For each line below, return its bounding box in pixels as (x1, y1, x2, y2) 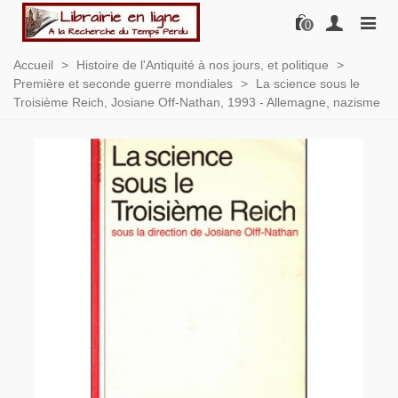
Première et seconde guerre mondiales (13, 76, 233, 91)
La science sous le (256, 76, 360, 91)
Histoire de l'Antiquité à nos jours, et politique (76, 58, 329, 72)
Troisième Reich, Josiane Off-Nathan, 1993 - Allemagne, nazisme (13, 95, 380, 109)
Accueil (13, 58, 53, 72)
